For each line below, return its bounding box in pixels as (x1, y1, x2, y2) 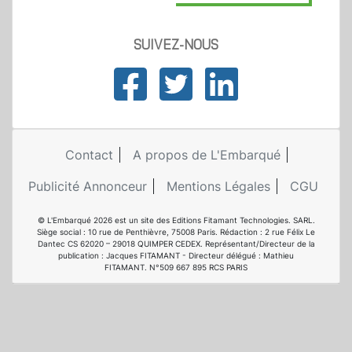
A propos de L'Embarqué (132, 147, 280, 163)
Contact (64, 147, 113, 163)
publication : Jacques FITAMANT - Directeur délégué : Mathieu (58, 251, 294, 261)
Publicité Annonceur (27, 178, 147, 195)
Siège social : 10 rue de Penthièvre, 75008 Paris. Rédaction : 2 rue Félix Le (37, 227, 315, 237)
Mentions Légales (166, 178, 270, 195)
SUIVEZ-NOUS (134, 36, 218, 53)
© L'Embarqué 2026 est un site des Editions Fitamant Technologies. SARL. (37, 215, 315, 225)
